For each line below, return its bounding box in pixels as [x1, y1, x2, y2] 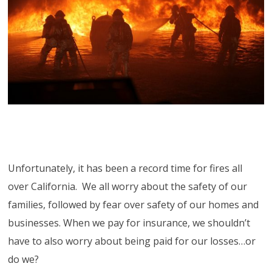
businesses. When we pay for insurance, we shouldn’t [8, 216, 251, 229]
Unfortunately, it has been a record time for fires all [8, 161, 243, 175]
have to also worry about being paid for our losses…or [8, 234, 256, 248]
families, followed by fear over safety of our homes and [8, 197, 259, 211]
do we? [8, 252, 39, 266]
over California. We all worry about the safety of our [8, 179, 248, 193]
